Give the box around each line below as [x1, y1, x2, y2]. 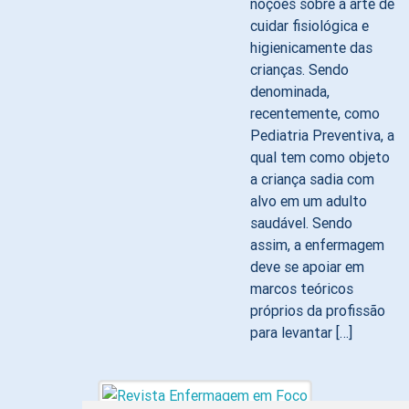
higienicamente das [250, 38, 372, 57]
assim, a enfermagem [250, 236, 384, 254]
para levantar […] [250, 323, 352, 341]
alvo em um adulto [250, 192, 367, 210]
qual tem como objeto [250, 148, 390, 166]
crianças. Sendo [250, 60, 349, 79]
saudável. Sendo [250, 214, 352, 232]
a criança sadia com [250, 170, 374, 188]
